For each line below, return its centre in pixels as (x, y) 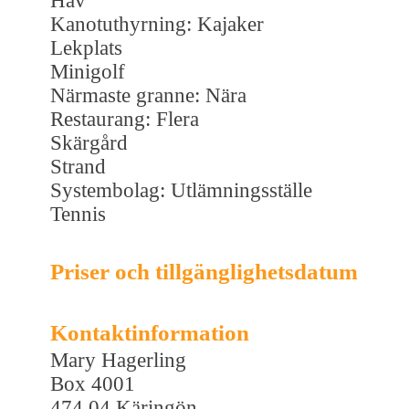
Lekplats (86, 47)
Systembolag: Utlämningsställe (181, 190)
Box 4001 (93, 383)
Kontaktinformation (150, 332)
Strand (78, 166)
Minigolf (88, 71)
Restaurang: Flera (125, 119)
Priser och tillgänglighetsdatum (204, 271)
